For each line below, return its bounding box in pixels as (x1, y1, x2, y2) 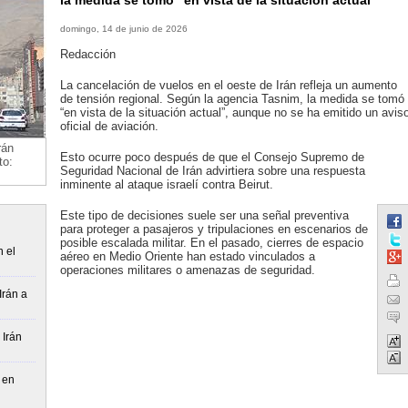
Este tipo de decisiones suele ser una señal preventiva (59, 209, 349, 222)
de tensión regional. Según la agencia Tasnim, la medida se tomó (59, 92, 404, 106)
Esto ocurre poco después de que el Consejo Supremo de (59, 150, 364, 164)
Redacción (59, 47, 116, 61)
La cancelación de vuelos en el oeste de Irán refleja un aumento (59, 78, 397, 92)
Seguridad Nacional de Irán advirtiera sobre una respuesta (59, 164, 365, 178)
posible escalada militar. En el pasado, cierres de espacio (59, 236, 363, 250)
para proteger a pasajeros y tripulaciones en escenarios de (59, 222, 368, 236)
